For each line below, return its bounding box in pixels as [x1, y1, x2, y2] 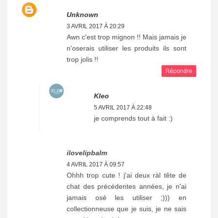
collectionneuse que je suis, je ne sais [67, 205, 186, 213]
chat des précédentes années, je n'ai [67, 182, 186, 191]
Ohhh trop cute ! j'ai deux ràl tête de [67, 171, 186, 180]
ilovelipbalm [67, 149, 107, 157]
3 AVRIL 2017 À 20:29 [67, 23, 125, 30]
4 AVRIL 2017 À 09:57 [67, 161, 125, 168]
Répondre [165, 68, 192, 75]
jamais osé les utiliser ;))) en [67, 194, 186, 202]
